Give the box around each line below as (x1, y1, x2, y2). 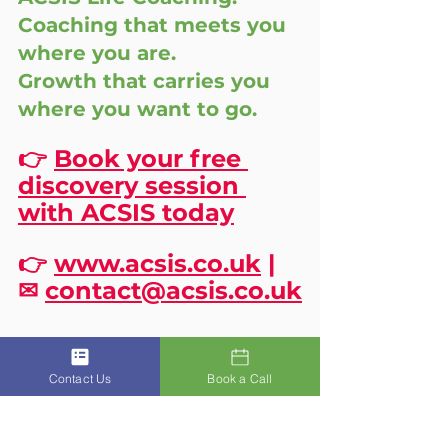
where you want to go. (18, 97, 257, 121)
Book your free (54, 144, 248, 173)
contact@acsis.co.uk (45, 276, 302, 305)
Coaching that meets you (18, 13, 292, 37)
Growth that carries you (18, 69, 276, 93)
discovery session (18, 171, 246, 200)
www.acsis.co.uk (54, 249, 261, 278)
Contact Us (48, 370, 112, 386)
